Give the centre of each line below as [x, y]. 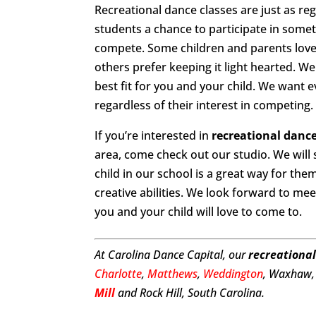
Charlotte [119, 274]
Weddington [233, 274]
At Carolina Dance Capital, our [172, 255]
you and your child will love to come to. [199, 212]
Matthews [173, 274]
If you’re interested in [153, 135]
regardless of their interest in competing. [204, 105]
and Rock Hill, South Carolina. [190, 293]
